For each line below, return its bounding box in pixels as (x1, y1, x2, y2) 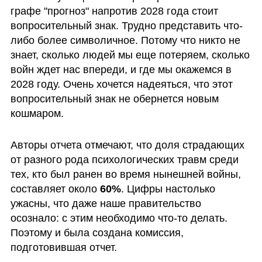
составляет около (10, 183, 100, 195)
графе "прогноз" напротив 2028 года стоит (10, 5, 218, 18)
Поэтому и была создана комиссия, (10, 227, 184, 239)
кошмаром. (10, 108, 64, 120)
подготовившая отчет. (10, 242, 120, 254)
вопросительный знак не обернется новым (10, 93, 219, 105)
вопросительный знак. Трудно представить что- (10, 20, 243, 32)
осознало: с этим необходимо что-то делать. (10, 212, 227, 225)
